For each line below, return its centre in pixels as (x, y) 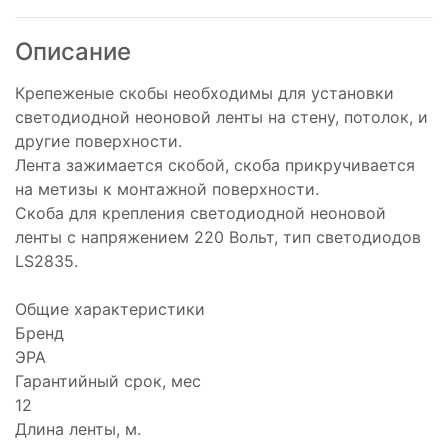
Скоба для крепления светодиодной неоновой (200, 213)
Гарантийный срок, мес (108, 381)
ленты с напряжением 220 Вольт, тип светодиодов (218, 237)
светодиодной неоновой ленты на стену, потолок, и (221, 117)
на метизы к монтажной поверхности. (167, 189)
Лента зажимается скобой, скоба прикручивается (215, 165)
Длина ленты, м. (78, 429)
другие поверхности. (98, 141)
